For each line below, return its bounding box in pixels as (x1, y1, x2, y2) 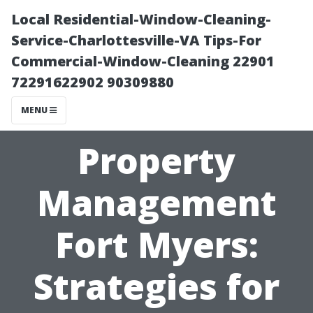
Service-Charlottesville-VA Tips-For (11, 31, 261, 50)
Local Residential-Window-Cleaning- (11, 10, 271, 29)
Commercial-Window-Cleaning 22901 (11, 52, 275, 71)
